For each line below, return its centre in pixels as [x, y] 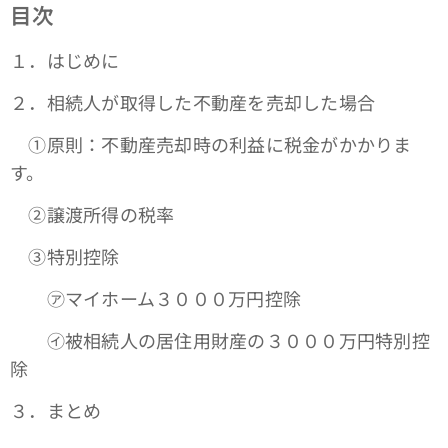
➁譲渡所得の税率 [92, 214]
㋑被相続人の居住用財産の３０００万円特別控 [220, 340]
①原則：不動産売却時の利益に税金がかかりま [211, 144]
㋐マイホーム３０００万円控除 [156, 298]
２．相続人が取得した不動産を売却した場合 [193, 102]
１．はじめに [65, 60]
